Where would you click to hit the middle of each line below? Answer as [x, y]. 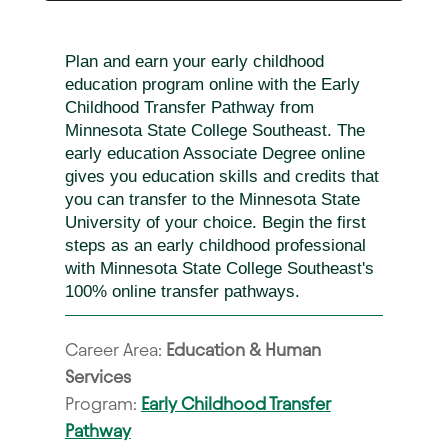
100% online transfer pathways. [182, 291]
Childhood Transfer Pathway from [189, 107]
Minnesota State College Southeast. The [214, 130]
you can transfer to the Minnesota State [212, 199]
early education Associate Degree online [214, 153]
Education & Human [243, 350]
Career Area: [115, 350]
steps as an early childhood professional [215, 245]
